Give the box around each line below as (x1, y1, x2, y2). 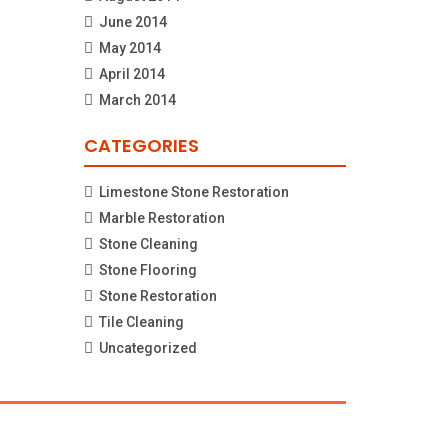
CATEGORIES (83, 132, 199, 158)
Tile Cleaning (98, 313, 184, 330)
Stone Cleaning (98, 235, 198, 252)
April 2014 (98, 65, 165, 82)
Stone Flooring (98, 261, 197, 278)
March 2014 (98, 91, 176, 108)
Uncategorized (98, 339, 197, 356)
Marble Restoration (98, 209, 225, 226)
